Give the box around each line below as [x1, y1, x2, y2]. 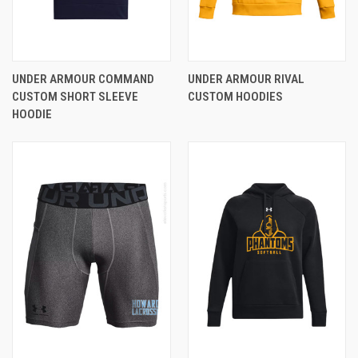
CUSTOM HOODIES [187, 89, 283, 104]
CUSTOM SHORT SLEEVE [12, 89, 138, 104]
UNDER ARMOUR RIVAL [187, 71, 304, 86]
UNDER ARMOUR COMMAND [12, 71, 154, 86]
